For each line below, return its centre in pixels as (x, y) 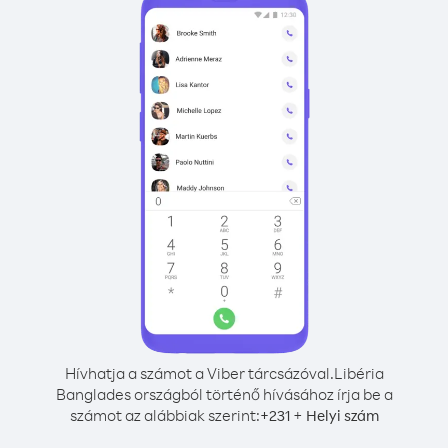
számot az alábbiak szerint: (164, 415)
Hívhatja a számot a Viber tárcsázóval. (199, 373)
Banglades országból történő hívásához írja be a (224, 394)
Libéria (358, 373)
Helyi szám (342, 415)
